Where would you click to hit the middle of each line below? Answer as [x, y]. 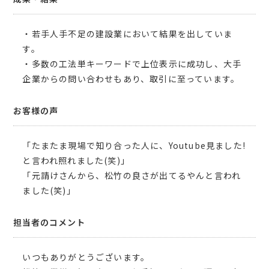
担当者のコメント [50, 222]
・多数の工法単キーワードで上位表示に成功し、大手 [132, 64]
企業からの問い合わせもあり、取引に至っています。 [131, 79]
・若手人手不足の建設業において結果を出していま [128, 34]
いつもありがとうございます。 [86, 257]
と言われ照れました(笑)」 [76, 161]
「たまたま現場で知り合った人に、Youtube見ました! [134, 146]
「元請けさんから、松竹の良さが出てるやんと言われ [132, 176]
